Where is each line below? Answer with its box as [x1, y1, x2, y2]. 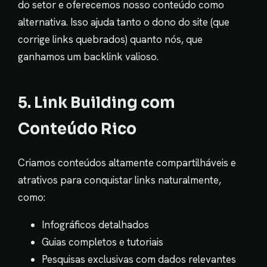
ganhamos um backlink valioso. [18, 50, 159, 64]
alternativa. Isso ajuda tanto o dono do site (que [18, 15, 229, 29]
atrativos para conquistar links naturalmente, [18, 173, 221, 187]
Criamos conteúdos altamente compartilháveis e [18, 156, 236, 170]
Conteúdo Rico [18, 119, 136, 139]
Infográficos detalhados [42, 218, 149, 232]
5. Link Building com [18, 93, 175, 113]
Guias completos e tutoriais [42, 235, 163, 249]
